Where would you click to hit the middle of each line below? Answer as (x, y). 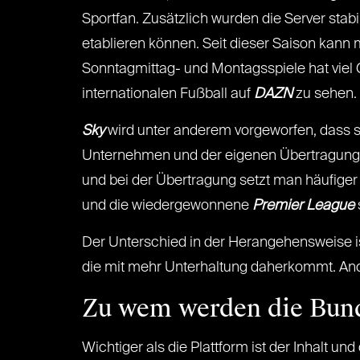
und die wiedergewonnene (166, 206)
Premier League (302, 206)
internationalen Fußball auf (168, 94)
